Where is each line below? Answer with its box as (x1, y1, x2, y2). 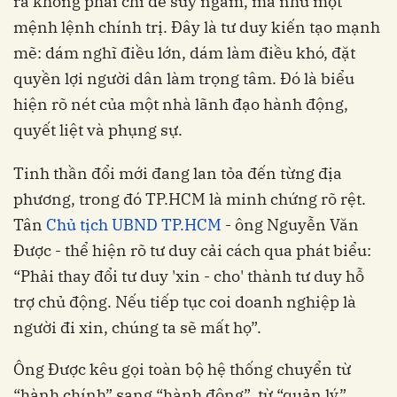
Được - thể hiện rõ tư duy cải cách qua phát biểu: (13, 239, 371, 261)
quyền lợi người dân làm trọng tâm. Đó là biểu (13, 67, 354, 89)
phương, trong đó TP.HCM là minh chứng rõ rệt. (13, 188, 366, 209)
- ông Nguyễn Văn (222, 214, 359, 235)
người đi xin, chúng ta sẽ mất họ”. (13, 316, 261, 338)
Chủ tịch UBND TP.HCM (46, 214, 222, 235)
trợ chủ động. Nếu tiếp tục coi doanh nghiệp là (13, 291, 356, 312)
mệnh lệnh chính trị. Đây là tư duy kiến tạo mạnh (13, 16, 380, 37)
